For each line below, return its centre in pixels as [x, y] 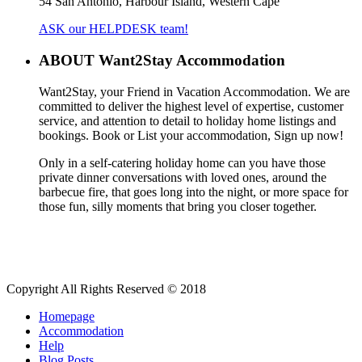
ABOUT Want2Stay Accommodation [162, 60]
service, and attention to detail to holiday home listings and [187, 120]
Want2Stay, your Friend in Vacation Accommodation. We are [194, 91]
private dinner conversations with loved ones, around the [183, 177]
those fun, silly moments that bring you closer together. [178, 206]
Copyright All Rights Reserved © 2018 [106, 288]
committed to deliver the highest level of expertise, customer [191, 106]
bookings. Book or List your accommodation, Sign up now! [191, 135]
